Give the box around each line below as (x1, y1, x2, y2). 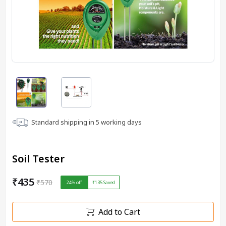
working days (99, 118, 142, 127)
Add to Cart (98, 206, 140, 217)
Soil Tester (12, 152, 65, 165)
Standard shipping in (31, 118, 96, 127)
